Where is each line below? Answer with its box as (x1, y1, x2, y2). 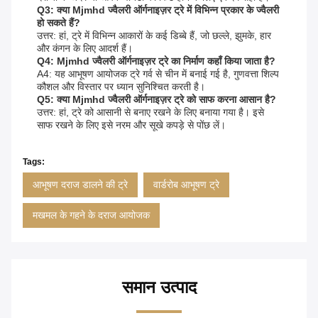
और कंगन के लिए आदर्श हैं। (37, 43, 133, 55)
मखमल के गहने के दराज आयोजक (33, 209, 150, 221)
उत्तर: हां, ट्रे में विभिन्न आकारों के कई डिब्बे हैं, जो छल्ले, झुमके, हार (37, 30, 271, 42)
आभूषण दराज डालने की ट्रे (33, 179, 128, 191)
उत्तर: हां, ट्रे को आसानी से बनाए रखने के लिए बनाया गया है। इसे (37, 106, 264, 119)
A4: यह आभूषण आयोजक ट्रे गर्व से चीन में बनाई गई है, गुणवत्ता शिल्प (37, 68, 279, 80)
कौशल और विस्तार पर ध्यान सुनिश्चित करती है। (37, 81, 205, 93)
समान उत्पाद (121, 278, 197, 297)
